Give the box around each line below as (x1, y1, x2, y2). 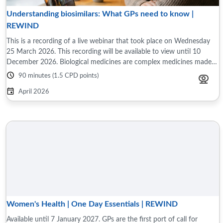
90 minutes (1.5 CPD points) (18, 73, 99, 79)
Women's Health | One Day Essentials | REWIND (6, 200, 178, 208)
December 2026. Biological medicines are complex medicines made (6, 58, 60, 66)
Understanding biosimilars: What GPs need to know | (6, 10, 194, 18)
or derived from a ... (6, 69, 66, 76)
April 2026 (18, 89, 49, 95)
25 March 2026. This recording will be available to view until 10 (6, 48, 201, 55)
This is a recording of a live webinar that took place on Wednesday (6, 37, 210, 45)
